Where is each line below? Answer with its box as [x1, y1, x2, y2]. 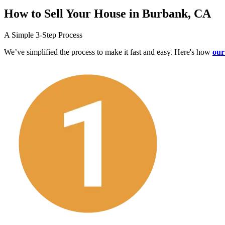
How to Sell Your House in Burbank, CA [4, 7, 211, 21]
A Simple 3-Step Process [4, 31, 82, 40]
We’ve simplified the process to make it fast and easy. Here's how [4, 48, 212, 57]
